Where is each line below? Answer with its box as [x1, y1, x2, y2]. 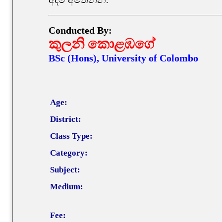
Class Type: [50, 131, 93, 141]
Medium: [50, 182, 83, 192]
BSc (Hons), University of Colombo [49, 53, 198, 64]
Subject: [50, 165, 80, 175]
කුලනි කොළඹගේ [49, 36, 155, 52]
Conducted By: [49, 25, 112, 36]
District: [50, 114, 81, 124]
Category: [50, 148, 88, 158]
